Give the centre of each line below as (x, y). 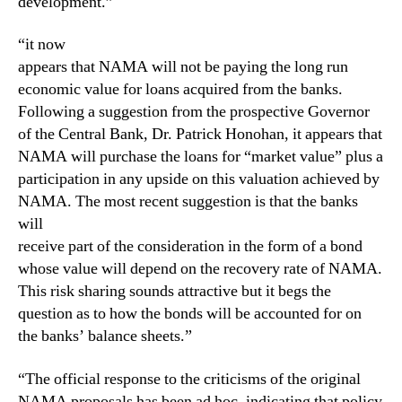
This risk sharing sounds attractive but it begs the (175, 291)
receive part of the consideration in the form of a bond (190, 246)
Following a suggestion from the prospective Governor (194, 112)
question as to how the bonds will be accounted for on (190, 314)
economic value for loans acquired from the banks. (180, 89)
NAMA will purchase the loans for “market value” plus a (201, 157)
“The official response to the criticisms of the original (189, 379)
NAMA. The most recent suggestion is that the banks (188, 201)
